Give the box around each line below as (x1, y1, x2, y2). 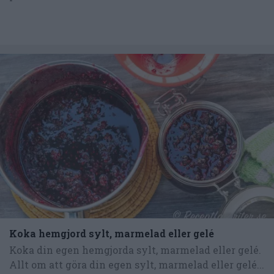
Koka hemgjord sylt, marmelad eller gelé (9, 226, 214, 240)
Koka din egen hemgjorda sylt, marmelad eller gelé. (9, 243, 261, 256)
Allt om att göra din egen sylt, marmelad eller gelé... (9, 257, 264, 271)
